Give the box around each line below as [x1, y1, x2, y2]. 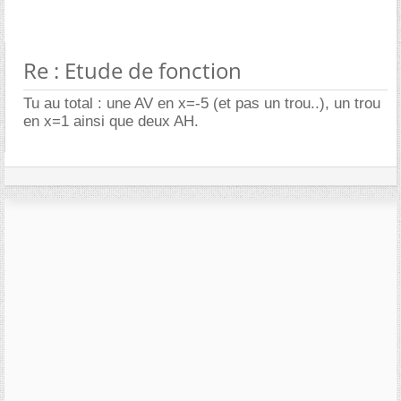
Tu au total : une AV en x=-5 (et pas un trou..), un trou [23, 94, 380, 112]
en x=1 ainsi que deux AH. [23, 112, 199, 130]
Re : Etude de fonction [23, 55, 242, 85]
